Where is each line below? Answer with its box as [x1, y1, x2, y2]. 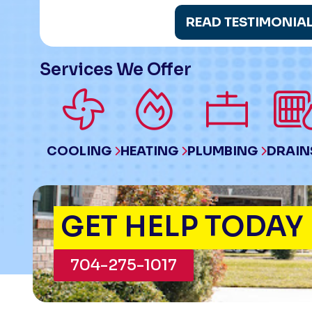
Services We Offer [40, 59, 192, 80]
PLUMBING [187, 143, 260, 159]
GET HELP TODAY [61, 209, 304, 244]
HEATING [120, 143, 181, 159]
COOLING [47, 143, 114, 159]
